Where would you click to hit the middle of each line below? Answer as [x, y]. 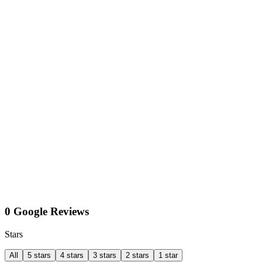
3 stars [105, 255]
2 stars [137, 255]
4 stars [72, 255]
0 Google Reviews [47, 212]
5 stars [39, 255]
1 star [168, 255]
